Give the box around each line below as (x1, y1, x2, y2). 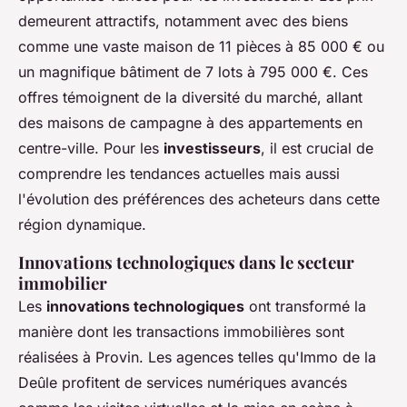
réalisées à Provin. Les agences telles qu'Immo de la (18, 348, 376, 367)
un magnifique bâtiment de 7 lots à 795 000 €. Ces (18, 63, 368, 82)
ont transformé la (244, 297, 366, 316)
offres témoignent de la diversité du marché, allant (18, 88, 362, 107)
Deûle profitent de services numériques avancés (18, 373, 347, 392)
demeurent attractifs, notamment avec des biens (18, 12, 348, 31)
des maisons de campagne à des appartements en (18, 114, 362, 133)
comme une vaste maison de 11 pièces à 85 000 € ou (18, 37, 384, 56)
